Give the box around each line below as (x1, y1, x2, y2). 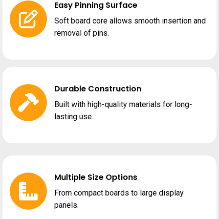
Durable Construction (54, 83, 141, 94)
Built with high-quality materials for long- (54, 99, 192, 109)
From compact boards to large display (54, 188, 184, 197)
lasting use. (54, 111, 93, 121)
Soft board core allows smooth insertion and (54, 16, 206, 25)
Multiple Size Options (54, 171, 137, 183)
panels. (54, 200, 79, 210)
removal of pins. (54, 28, 109, 38)
